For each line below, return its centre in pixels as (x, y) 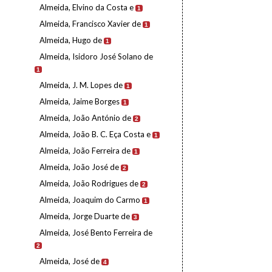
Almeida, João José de (79, 167)
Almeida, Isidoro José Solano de (96, 56)
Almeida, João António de (85, 118)
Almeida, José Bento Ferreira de (96, 233)
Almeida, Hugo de (71, 40)
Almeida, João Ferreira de (85, 151)
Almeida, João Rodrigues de (89, 183)
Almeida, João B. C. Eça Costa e (95, 134)
